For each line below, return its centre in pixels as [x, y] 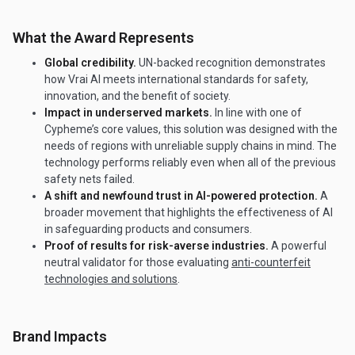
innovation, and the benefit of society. [139, 96]
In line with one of [258, 113]
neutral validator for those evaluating [138, 263]
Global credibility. [92, 63]
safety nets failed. [90, 179]
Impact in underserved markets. [130, 113]
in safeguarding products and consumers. [149, 229]
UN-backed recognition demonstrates [232, 63]
